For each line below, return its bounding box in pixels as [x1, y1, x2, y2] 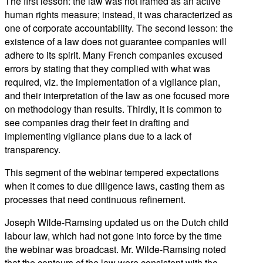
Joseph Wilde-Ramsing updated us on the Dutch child [5, 215, 228, 229]
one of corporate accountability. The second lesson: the [5, 21, 233, 35]
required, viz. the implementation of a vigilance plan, [5, 75, 220, 89]
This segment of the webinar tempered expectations [5, 165, 219, 179]
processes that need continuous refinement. [5, 192, 186, 206]
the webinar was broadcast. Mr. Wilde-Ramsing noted [5, 242, 226, 256]
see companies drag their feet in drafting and [5, 115, 189, 129]
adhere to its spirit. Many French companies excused [5, 48, 222, 62]
